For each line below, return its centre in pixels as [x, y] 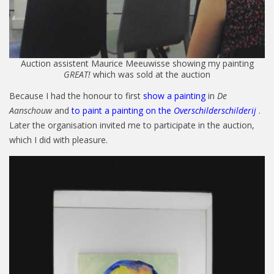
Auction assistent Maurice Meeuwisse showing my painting [137, 63]
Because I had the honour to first [76, 96]
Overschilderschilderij [215, 110]
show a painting [176, 96]
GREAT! [78, 74]
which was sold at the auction [152, 74]
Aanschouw [31, 110]
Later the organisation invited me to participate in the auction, [132, 125]
